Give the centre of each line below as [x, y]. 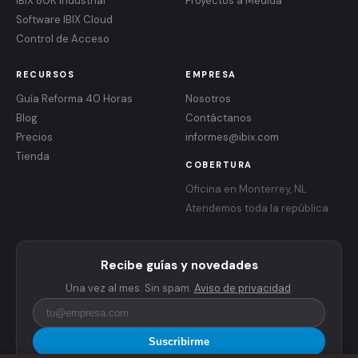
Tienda [33, 156]
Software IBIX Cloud [64, 20]
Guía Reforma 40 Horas [74, 99]
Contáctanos [219, 118]
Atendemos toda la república [257, 208]
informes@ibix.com [232, 137]
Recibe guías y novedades [179, 265]
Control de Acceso [63, 39]
